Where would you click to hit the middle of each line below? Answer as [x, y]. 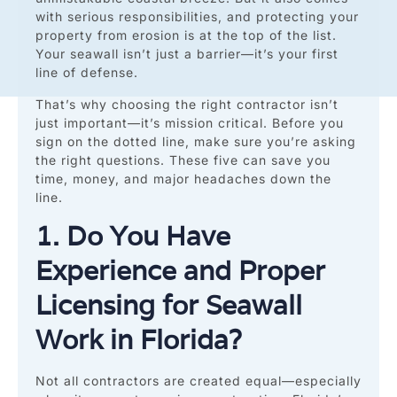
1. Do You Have [133, 237]
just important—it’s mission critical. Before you [190, 122]
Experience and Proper [180, 271]
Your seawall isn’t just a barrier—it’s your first [187, 54]
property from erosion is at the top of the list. [186, 35]
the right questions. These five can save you [183, 160]
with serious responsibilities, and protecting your [197, 17]
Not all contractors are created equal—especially [198, 381]
